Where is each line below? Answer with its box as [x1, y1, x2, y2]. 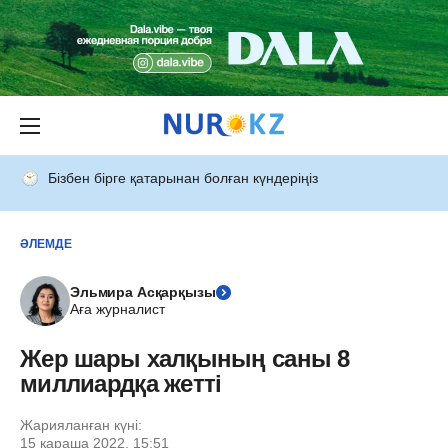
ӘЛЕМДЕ [20, 236, 72, 251]
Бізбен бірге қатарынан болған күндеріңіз [48, 170, 318, 186]
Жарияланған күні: [20, 417, 142, 433]
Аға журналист [70, 301, 165, 317]
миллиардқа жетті [20, 370, 222, 397]
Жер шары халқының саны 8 [20, 345, 350, 372]
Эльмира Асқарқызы [70, 284, 216, 300]
